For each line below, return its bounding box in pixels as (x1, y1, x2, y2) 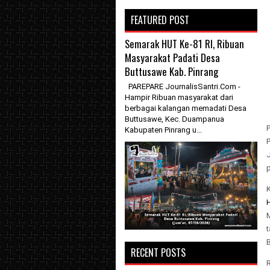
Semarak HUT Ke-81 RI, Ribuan (125, 36, 244, 51)
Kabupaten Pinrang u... (125, 125, 202, 134)
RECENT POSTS (131, 245, 186, 260)
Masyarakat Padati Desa (125, 50, 220, 65)
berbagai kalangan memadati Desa (125, 104, 246, 113)
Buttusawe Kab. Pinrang (125, 64, 218, 79)
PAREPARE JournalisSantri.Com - (125, 82, 240, 91)
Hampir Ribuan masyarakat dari (125, 93, 233, 102)
